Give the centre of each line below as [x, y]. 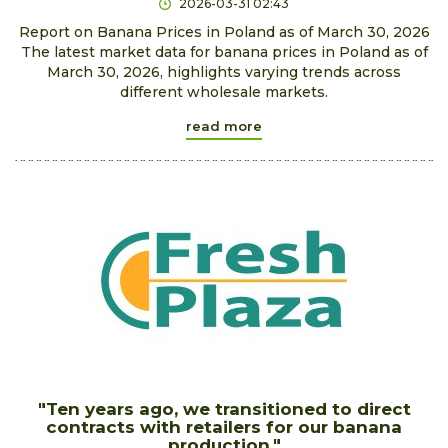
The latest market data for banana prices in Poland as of [224, 51]
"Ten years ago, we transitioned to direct [224, 408]
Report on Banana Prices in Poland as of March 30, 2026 [224, 31]
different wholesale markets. [224, 91]
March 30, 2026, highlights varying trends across [224, 71]
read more [224, 125]
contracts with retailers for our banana [224, 426]
